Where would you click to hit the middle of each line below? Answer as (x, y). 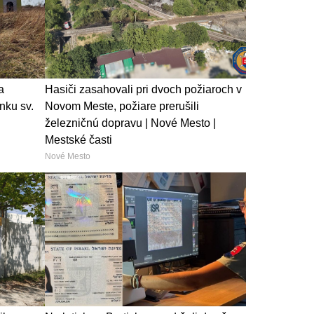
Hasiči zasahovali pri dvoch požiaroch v (143, 90)
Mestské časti (78, 140)
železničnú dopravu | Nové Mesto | (130, 123)
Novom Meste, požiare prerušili (122, 107)
